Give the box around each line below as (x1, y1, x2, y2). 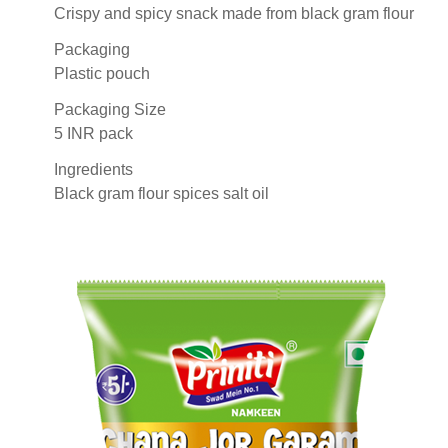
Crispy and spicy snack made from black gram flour (54, 4, 414, 22)
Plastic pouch (54, 64, 150, 82)
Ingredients (54, 160, 133, 178)
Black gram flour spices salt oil (54, 184, 269, 202)
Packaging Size (54, 100, 166, 118)
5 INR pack (54, 124, 133, 142)
